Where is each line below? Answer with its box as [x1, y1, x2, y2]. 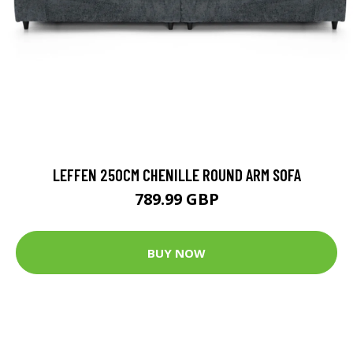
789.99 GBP [134, 188, 219, 210]
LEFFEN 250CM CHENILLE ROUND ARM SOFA [52, 165, 301, 185]
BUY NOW [147, 244, 206, 261]
